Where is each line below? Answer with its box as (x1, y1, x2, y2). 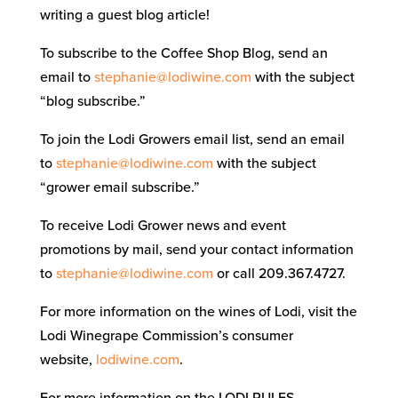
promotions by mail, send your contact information (39, 240, 354, 259)
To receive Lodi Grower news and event (39, 216, 286, 235)
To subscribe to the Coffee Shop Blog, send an (39, 44, 328, 62)
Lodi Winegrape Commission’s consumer (39, 326, 293, 345)
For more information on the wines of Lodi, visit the (39, 302, 357, 321)
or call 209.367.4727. (212, 264, 346, 283)
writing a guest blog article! (39, 5, 210, 24)
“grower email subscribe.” (39, 178, 200, 196)
